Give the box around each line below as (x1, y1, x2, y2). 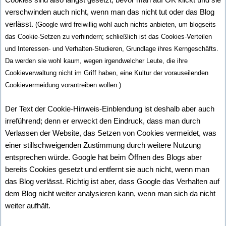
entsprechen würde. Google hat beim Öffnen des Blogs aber (5, 152, 202, 161)
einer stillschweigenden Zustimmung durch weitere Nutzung (5, 140, 201, 149)
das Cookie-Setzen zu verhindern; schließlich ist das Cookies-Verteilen (5, 32, 212, 40)
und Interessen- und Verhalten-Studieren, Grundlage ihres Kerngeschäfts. (5, 44, 218, 52)
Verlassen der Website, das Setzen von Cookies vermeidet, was (5, 128, 216, 137)
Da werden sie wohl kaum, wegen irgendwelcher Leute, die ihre (5, 56, 188, 65)
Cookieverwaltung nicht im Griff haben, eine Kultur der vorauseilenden (5, 69, 208, 77)
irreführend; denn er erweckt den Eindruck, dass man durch (5, 116, 200, 125)
